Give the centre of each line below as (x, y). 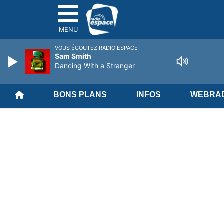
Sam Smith (73, 56)
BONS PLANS (80, 95)
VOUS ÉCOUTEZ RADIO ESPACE (96, 48)
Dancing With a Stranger (95, 66)
